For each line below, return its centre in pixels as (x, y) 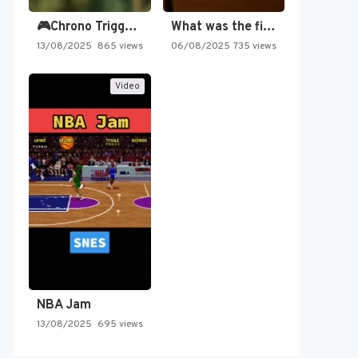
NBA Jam (64, 306)
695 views (120, 325)
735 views (255, 47)
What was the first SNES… (269, 28)
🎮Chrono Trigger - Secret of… (131, 28)
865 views (120, 47)
